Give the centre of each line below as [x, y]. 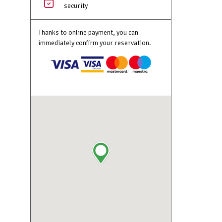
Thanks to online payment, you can [88, 32]
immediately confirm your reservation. [95, 43]
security [76, 6]
